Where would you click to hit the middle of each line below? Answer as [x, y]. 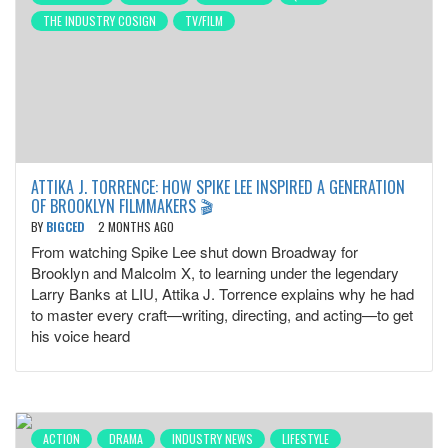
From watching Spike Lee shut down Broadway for [194, 251]
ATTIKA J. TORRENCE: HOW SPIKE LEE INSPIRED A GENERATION [218, 187]
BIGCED [67, 226]
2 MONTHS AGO [136, 226]
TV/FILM [204, 20]
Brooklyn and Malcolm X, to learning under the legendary [215, 272]
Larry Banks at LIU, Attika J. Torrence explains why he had [222, 293]
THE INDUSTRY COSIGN [99, 20]
